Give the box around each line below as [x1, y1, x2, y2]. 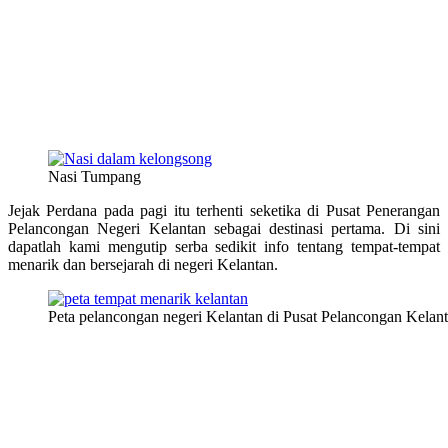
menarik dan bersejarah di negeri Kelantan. [8, 256, 278, 274]
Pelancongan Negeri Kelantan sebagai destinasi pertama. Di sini [8, 220, 440, 238]
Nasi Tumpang [48, 168, 141, 186]
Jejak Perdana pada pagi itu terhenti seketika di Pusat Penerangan [8, 202, 440, 220]
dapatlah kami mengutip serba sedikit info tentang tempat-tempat [8, 238, 440, 256]
